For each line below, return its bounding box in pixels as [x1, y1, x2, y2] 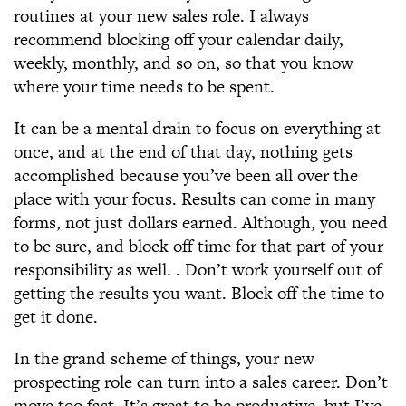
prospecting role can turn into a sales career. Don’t [14, 370, 388, 394]
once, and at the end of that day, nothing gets [14, 140, 353, 164]
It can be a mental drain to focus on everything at [14, 116, 381, 140]
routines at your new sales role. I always [14, 4, 309, 28]
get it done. [14, 304, 98, 329]
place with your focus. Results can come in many [14, 187, 375, 211]
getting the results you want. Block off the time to [14, 281, 384, 305]
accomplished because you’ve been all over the [14, 163, 358, 188]
